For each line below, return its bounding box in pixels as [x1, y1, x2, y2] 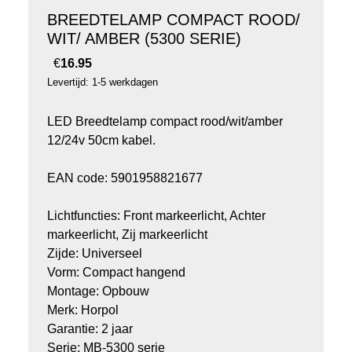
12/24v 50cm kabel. [47, 134, 156, 148]
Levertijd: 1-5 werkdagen [47, 76, 158, 89]
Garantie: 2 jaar [47, 322, 133, 336]
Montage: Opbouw [47, 284, 149, 299]
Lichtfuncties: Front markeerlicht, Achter [47, 209, 266, 223]
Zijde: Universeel [47, 247, 142, 261]
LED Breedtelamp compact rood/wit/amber [47, 115, 283, 129]
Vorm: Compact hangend [47, 266, 185, 280]
